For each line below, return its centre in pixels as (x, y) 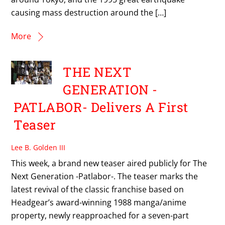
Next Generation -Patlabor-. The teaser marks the (105, 176)
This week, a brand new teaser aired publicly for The (109, 163)
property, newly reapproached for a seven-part (100, 215)
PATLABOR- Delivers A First (101, 107)
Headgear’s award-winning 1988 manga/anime (99, 202)
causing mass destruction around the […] (89, 12)
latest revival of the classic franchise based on (98, 189)
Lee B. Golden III (38, 147)
